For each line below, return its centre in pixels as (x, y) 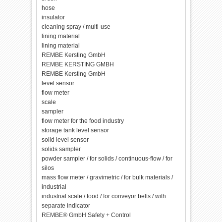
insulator (54, 17)
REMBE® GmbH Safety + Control (86, 215)
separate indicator (66, 206)
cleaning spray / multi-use (76, 27)
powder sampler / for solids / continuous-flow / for (107, 159)
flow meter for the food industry (83, 121)
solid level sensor (65, 140)
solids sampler (61, 149)
